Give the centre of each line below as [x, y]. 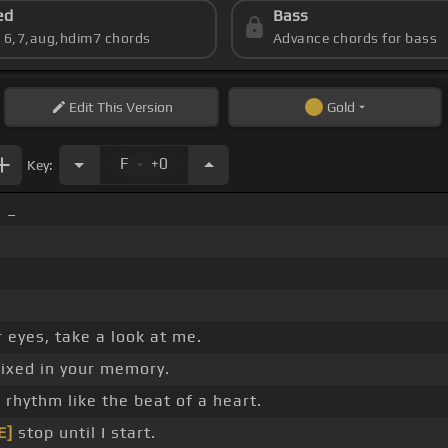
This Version [133, 107]
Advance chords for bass [355, 38]
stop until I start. [84, 433]
